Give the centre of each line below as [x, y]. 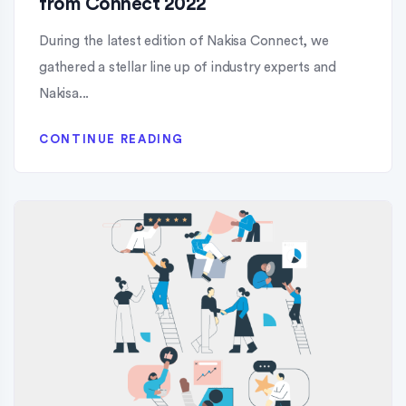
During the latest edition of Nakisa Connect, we [184, 41]
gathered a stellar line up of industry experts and [188, 68]
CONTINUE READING [112, 139]
